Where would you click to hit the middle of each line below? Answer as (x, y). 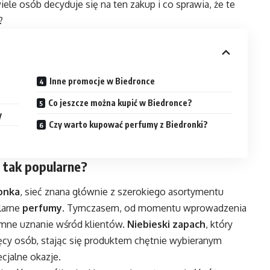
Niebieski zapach (166, 224)
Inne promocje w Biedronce (102, 81)
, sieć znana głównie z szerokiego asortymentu (122, 191)
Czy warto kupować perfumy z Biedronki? (129, 125)
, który (219, 224)
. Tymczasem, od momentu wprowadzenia (154, 208)
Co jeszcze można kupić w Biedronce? (121, 103)
